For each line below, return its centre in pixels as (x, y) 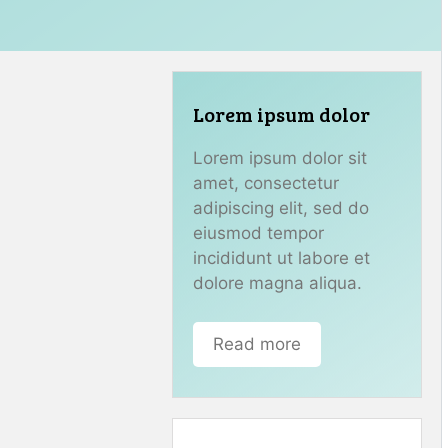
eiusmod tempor (258, 233)
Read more (257, 343)
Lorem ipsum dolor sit (280, 158)
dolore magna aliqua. (277, 283)
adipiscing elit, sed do (281, 208)
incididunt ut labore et (281, 258)
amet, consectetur (266, 183)
